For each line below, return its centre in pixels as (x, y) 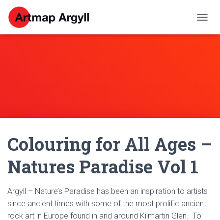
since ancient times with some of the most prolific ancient (107, 204)
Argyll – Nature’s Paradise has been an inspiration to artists (108, 191)
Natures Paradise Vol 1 (103, 166)
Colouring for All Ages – (110, 144)
